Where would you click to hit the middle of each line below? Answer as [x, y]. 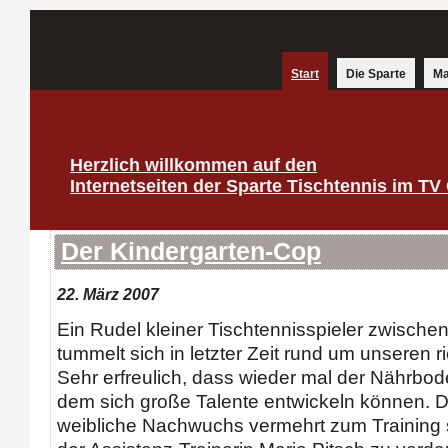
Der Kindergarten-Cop [191, 251]
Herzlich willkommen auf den [193, 165]
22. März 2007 [108, 294]
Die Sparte [376, 74]
